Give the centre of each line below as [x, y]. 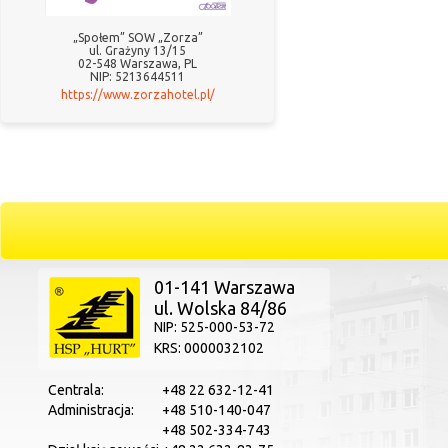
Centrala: [76, 390]
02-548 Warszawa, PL [137, 63]
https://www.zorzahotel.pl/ [137, 94]
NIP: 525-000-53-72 [214, 327]
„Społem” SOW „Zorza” [137, 37]
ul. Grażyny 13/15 [137, 50]
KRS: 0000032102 [209, 348]
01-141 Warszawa [224, 287]
